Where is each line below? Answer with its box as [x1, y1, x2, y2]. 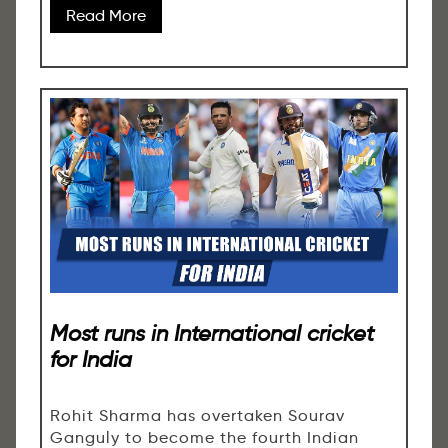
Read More [66, 5, 146, 25]
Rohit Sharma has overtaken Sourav [50, 405, 345, 425]
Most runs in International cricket [50, 319, 374, 348]
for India [50, 345, 132, 374]
